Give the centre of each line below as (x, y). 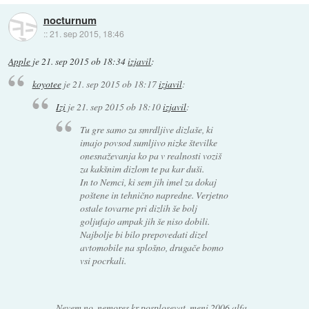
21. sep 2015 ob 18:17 (114, 84)
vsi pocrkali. (103, 260)
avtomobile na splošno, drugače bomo (151, 247)
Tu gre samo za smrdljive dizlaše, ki (146, 129)
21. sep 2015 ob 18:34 (84, 61)
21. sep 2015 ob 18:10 (119, 106)
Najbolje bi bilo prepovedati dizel (143, 234)
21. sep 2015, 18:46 (87, 33)
